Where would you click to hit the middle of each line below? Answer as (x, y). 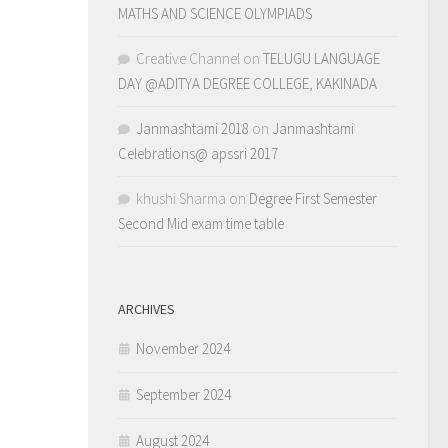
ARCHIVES (146, 309)
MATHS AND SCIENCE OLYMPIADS (215, 13)
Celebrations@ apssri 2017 (198, 153)
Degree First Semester (313, 198)
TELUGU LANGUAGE (321, 58)
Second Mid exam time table (201, 223)
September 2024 (183, 394)
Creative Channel (188, 58)
